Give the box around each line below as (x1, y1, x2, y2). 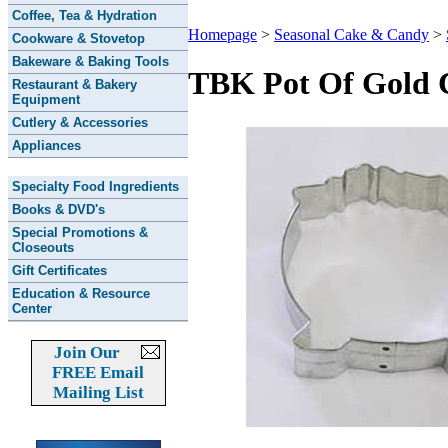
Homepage (188, 26, 257, 43)
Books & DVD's (12, 202, 105, 217)
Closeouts (12, 240, 74, 255)
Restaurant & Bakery (12, 77, 137, 92)
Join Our (54, 343, 120, 362)
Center (12, 301, 52, 316)
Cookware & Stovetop (12, 31, 145, 46)
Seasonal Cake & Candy (274, 26, 429, 43)
